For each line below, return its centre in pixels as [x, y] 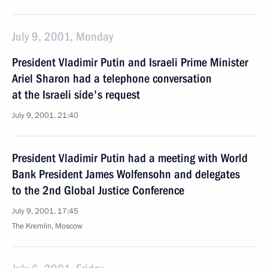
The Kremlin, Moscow [47, 226]
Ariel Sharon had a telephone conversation [112, 78]
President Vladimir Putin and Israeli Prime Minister [130, 62]
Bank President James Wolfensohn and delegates [126, 174]
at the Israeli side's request [76, 95]
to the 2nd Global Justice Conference [98, 190]
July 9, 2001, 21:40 [45, 115]
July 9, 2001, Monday [63, 36]
